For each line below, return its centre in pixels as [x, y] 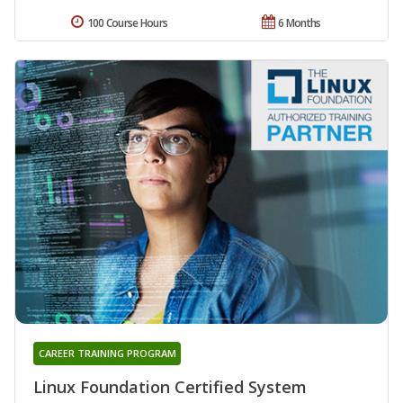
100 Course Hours [127, 22]
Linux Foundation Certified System [170, 387]
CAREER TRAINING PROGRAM [107, 354]
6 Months [300, 22]
